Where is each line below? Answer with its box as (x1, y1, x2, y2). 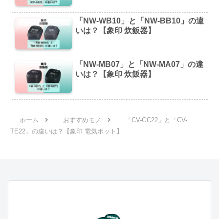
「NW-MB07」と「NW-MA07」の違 (75, 60, 204, 69)
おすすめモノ (63, 116, 101, 124)
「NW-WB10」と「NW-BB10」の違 (75, 16, 204, 25)
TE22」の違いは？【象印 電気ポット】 (10, 128, 123, 135)
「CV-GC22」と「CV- (125, 116, 187, 124)
